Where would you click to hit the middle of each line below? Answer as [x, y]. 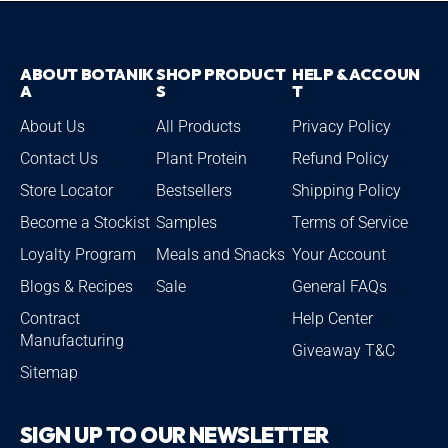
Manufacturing [72, 341]
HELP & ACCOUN [356, 74]
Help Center [332, 319]
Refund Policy [340, 159]
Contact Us [59, 159]
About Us [52, 127]
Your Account [339, 255]
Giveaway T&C [343, 351]
